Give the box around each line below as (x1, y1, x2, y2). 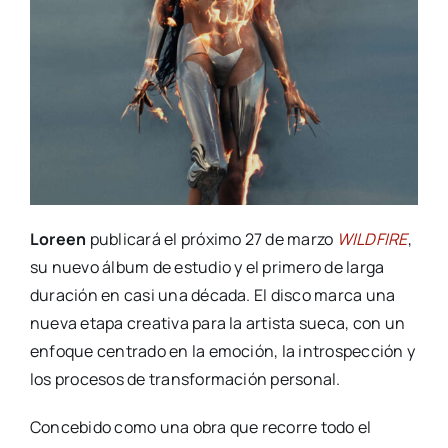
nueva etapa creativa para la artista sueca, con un (29, 312, 405, 335)
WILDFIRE (336, 228, 408, 251)
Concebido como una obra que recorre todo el (29, 416, 372, 439)
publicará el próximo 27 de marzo (86, 228, 337, 251)
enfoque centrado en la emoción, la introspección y (29, 340, 415, 363)
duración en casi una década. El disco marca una (29, 284, 396, 307)
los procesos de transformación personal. (29, 368, 341, 391)
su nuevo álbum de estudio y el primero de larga (29, 256, 385, 279)
